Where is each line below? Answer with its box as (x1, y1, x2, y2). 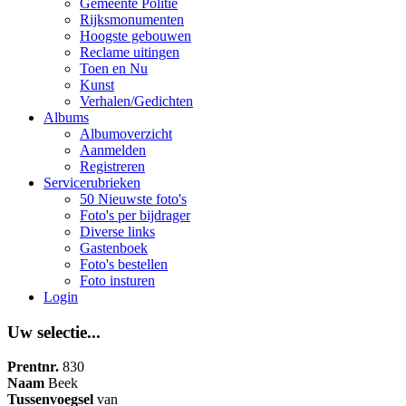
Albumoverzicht (80, 126, 172, 141)
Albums (43, 110, 89, 125)
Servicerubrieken (43, 175, 140, 190)
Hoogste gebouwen (80, 28, 191, 43)
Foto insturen (80, 273, 155, 288)
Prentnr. (7, 359, 59, 375)
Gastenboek (80, 240, 148, 256)
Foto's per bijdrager (80, 208, 190, 223)
